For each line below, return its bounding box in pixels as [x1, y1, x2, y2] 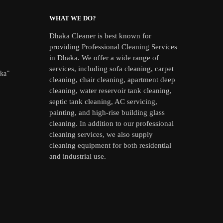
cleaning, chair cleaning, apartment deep [49, 76, 175, 84]
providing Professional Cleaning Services [49, 43, 177, 51]
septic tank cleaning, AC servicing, [49, 98, 157, 106]
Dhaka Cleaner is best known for [49, 32, 151, 40]
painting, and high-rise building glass [49, 109, 165, 117]
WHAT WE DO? [49, 14, 96, 22]
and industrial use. [49, 152, 106, 161]
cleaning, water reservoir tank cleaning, [49, 87, 172, 95]
